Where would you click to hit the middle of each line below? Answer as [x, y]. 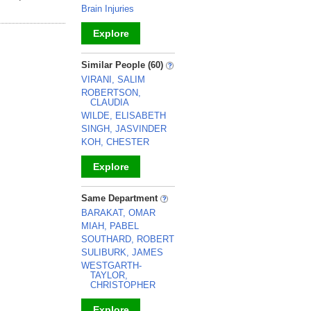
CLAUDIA [110, 102]
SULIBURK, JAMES [122, 252]
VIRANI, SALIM [113, 79]
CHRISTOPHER [123, 285]
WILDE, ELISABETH [124, 116]
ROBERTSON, [111, 93]
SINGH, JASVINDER [124, 129]
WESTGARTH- [111, 266]
